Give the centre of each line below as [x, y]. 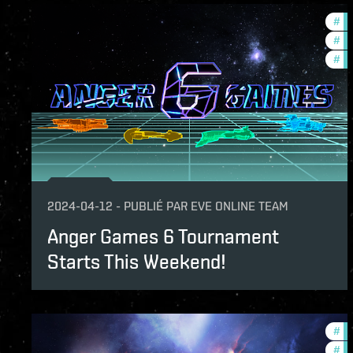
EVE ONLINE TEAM [240, 206]
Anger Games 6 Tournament [163, 237]
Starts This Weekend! [137, 262]
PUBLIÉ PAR [156, 206]
